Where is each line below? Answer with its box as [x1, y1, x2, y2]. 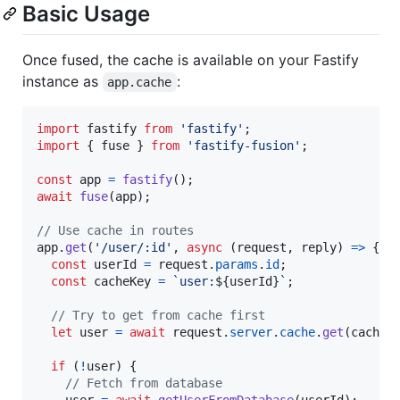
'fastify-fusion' [187, 138, 301, 154]
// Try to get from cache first [51, 308, 265, 323]
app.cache [107, 75, 172, 90]
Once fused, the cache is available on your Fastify [22, 51, 359, 70]
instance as [22, 72, 103, 91]
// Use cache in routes [37, 223, 194, 238]
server [229, 325, 272, 340]
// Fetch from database [65, 376, 222, 391]
